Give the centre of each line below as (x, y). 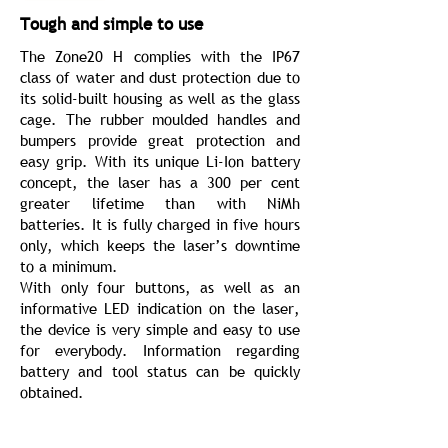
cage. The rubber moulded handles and (160, 119)
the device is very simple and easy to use (160, 329)
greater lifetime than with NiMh (160, 203)
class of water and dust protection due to (160, 77)
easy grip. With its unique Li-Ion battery (160, 161)
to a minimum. (69, 266)
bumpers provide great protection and (160, 140)
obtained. (52, 392)
